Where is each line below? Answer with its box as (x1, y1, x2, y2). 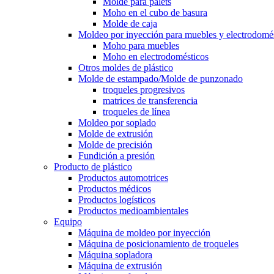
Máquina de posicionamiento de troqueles (78, 239, 239, 249)
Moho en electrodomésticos (103, 51, 209, 62)
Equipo (54, 217, 82, 227)
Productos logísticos (78, 194, 155, 205)
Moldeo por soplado (78, 117, 156, 128)
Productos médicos (78, 183, 151, 194)
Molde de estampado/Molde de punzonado (78, 73, 243, 84)
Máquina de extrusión (78, 261, 162, 271)
